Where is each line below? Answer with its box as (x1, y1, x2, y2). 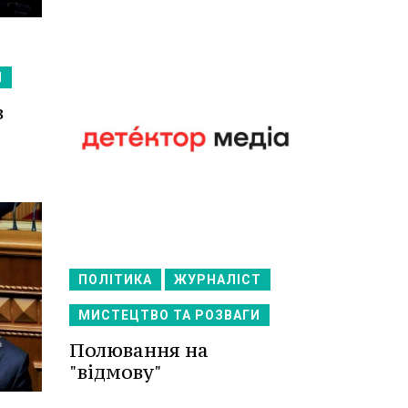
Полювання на (69, 338, 209, 363)
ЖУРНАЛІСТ (174, 272, 261, 288)
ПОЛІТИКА (78, 272, 152, 288)
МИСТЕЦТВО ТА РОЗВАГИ (78, 308, 260, 323)
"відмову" (69, 360, 162, 385)
